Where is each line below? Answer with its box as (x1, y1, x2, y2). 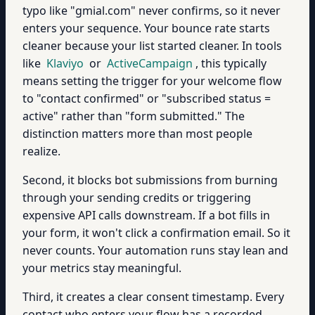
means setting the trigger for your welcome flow (22, 73, 282, 89)
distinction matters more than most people (22, 126, 252, 141)
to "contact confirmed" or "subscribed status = (22, 91, 271, 106)
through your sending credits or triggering (22, 190, 251, 205)
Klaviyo (46, 56, 84, 71)
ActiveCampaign (107, 56, 193, 71)
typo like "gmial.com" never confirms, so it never (22, 3, 281, 18)
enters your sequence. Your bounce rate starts (22, 20, 270, 36)
